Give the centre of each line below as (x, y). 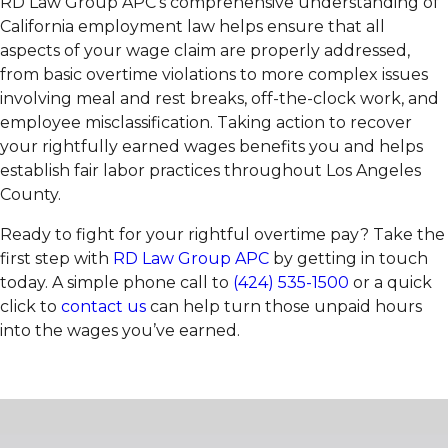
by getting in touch (348, 259)
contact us (103, 307)
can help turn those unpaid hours (284, 307)
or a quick (390, 283)
